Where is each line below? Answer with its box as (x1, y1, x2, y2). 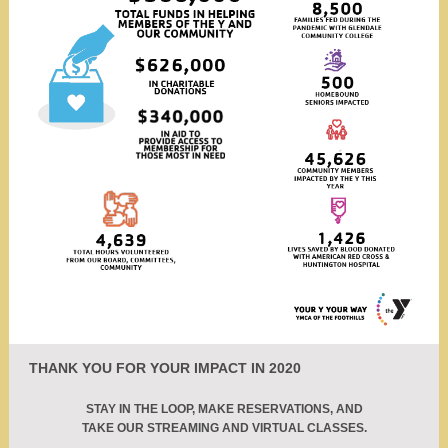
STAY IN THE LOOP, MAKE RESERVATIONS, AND (85, 402, 363, 416)
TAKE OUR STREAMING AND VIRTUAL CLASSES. (81, 421, 367, 435)
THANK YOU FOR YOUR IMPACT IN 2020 (29, 360, 301, 376)
